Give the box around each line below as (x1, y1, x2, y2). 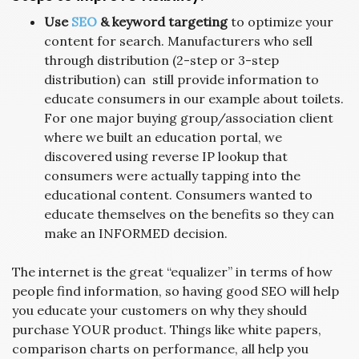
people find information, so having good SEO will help (12, 283, 339, 299)
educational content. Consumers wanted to (44, 187, 313, 203)
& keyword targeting (97, 14, 228, 30)
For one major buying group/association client (44, 110, 333, 126)
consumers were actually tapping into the (44, 167, 301, 184)
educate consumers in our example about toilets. (44, 91, 344, 107)
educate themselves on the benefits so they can (44, 206, 334, 222)
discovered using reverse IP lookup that (44, 148, 288, 164)
